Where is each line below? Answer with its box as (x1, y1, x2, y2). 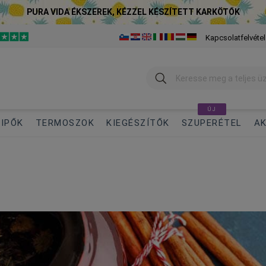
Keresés (145, 66, 182, 78)
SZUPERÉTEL (181, 118, 242, 128)
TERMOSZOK (35, 118, 94, 128)
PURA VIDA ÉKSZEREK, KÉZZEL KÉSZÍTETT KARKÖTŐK (26, 7, 240, 17)
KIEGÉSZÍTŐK (106, 118, 170, 128)
